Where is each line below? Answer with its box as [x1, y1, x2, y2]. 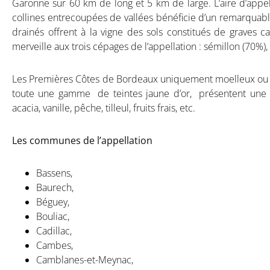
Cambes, [36, 238, 73, 252]
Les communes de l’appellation [12, 133, 152, 147]
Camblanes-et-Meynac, [36, 253, 133, 266]
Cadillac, [36, 224, 72, 237]
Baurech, [36, 180, 74, 194]
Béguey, [36, 195, 69, 209]
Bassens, [36, 166, 72, 180]
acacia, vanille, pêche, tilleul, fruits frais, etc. [12, 101, 195, 115]
